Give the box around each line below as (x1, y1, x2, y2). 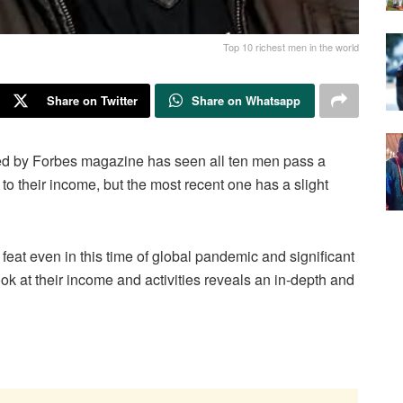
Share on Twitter (47, 91, 138, 109)
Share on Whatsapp (192, 91, 301, 109)
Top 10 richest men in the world (223, 39, 359, 54)
